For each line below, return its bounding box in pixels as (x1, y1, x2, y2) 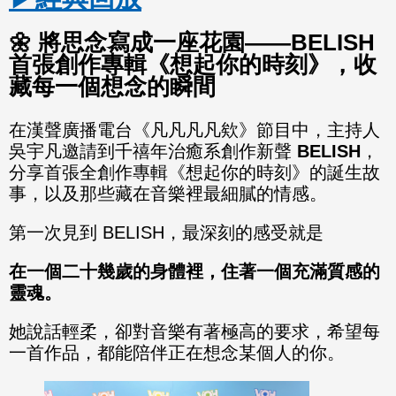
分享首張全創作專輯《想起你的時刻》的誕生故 (9, 162, 380, 182)
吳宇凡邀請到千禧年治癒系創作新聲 (9, 141, 297, 161)
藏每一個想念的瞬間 (9, 72, 216, 100)
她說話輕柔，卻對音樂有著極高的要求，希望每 (9, 321, 380, 341)
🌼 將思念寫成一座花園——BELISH (9, 28, 375, 56)
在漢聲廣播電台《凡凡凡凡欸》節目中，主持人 (9, 119, 380, 140)
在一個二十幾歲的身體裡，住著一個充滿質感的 (9, 261, 380, 281)
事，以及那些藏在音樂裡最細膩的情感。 (9, 183, 327, 203)
